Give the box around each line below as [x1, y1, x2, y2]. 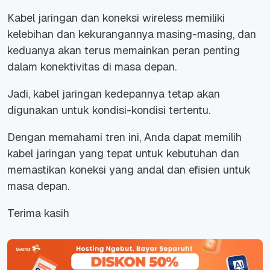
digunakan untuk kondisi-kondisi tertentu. [7, 103, 210, 118]
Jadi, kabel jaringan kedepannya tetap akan [7, 87, 220, 101]
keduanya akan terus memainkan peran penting [7, 43, 240, 58]
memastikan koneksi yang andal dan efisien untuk [7, 163, 251, 177]
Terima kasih [7, 206, 69, 221]
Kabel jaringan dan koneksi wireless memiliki [7, 11, 225, 25]
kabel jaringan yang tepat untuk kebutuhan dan [7, 146, 239, 161]
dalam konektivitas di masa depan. [7, 60, 177, 74]
